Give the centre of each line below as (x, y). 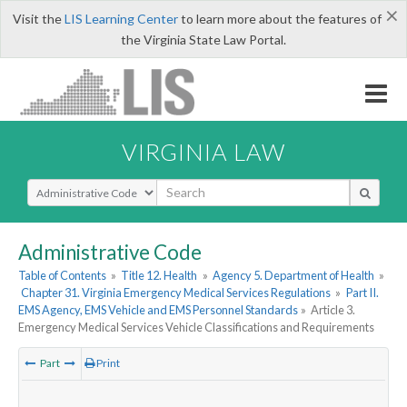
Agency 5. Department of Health (293, 276)
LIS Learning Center (121, 19)
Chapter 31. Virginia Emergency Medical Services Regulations (176, 293)
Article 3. (333, 310)
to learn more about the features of (279, 19)
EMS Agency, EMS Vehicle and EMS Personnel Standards (158, 310)
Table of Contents (62, 276)
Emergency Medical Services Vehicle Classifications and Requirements (196, 328)
